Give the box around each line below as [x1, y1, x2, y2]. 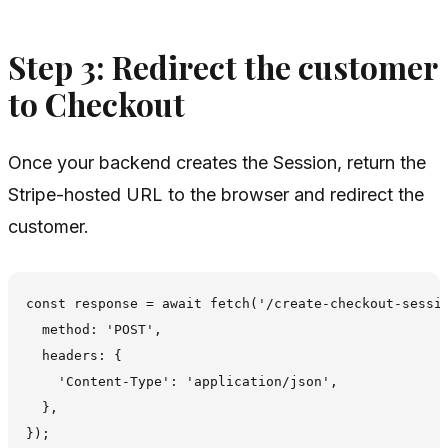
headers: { [26, 348, 123, 364]
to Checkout [8, 83, 185, 126]
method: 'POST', [26, 322, 163, 338]
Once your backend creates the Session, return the [8, 151, 426, 173]
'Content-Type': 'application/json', [26, 374, 339, 390]
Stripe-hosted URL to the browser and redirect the [8, 183, 424, 205]
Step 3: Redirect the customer [8, 46, 437, 89]
